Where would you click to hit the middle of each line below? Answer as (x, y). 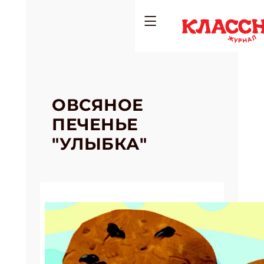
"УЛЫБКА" (100, 144)
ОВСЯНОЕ (98, 105)
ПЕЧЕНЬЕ (95, 124)
